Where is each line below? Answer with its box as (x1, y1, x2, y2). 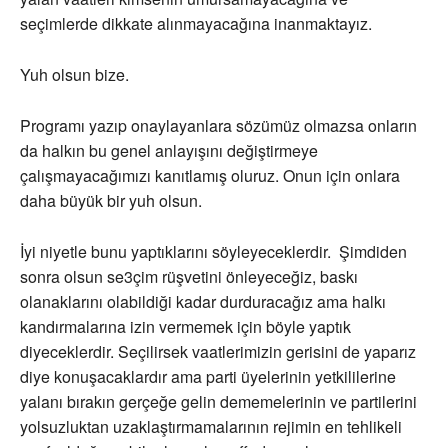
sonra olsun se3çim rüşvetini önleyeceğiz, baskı (20, 265, 358, 289)
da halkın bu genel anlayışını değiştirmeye (20, 139, 318, 163)
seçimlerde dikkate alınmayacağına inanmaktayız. (20, 12, 372, 36)
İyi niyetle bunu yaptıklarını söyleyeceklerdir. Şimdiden (20, 240, 407, 264)
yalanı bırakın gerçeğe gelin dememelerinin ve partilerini (20, 390, 417, 414)
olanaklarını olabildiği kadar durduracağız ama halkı (20, 290, 386, 314)
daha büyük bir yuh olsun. (20, 189, 202, 213)
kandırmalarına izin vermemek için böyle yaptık (20, 315, 351, 339)
